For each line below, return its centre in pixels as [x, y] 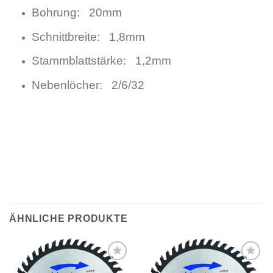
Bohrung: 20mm [76, 13]
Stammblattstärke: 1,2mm [101, 61]
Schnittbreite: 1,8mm [88, 37]
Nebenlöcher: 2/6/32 [88, 85]
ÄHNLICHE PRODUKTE [69, 219]
